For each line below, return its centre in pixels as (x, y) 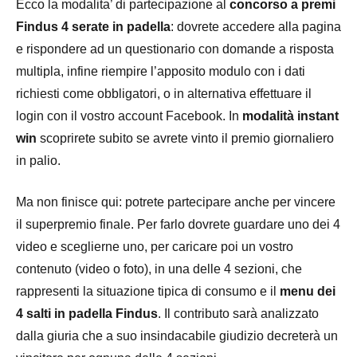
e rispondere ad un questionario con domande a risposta (175, 49)
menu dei (306, 291)
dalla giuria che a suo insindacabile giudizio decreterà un (177, 335)
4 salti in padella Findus (87, 313)
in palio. (38, 160)
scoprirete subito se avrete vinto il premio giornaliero (185, 138)
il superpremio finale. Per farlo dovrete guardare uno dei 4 (178, 224)
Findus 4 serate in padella (93, 26)
